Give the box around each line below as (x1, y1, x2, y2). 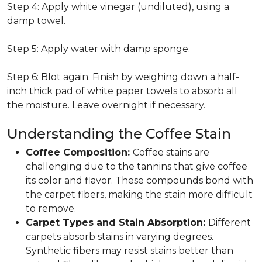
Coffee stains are (133, 147, 209, 158)
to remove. (26, 203, 76, 214)
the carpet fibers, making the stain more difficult (26, 189, 253, 200)
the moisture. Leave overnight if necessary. (7, 99, 205, 111)
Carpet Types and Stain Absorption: (26, 217, 208, 228)
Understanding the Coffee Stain (7, 125, 231, 142)
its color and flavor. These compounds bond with (26, 175, 253, 186)
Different (208, 217, 251, 228)
